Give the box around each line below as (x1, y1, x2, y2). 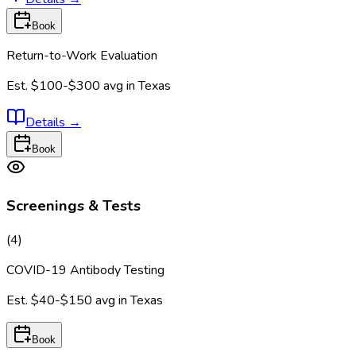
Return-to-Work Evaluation (6, 46, 157, 64)
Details (25, 113, 68, 131)
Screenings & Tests (6, 195, 141, 217)
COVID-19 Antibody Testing (6, 261, 164, 280)
